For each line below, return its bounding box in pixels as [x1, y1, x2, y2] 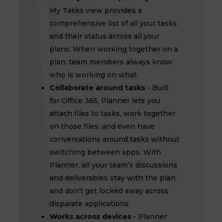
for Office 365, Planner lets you [49, 96, 160, 105]
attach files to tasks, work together [49, 109, 175, 118]
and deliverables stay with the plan [49, 173, 175, 182]
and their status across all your [49, 32, 160, 41]
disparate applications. [49, 199, 130, 208]
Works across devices [49, 212, 131, 221]
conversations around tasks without [49, 135, 179, 144]
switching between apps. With [49, 148, 161, 157]
